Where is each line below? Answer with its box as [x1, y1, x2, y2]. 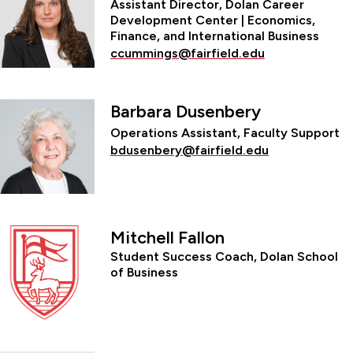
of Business [110, 264, 178, 280]
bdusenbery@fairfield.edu [110, 142, 269, 158]
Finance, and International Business [110, 28, 319, 43]
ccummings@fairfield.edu [110, 45, 265, 61]
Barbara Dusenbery [110, 100, 261, 122]
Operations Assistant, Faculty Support [110, 124, 340, 140]
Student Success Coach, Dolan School [110, 248, 338, 264]
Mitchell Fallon [110, 226, 225, 248]
